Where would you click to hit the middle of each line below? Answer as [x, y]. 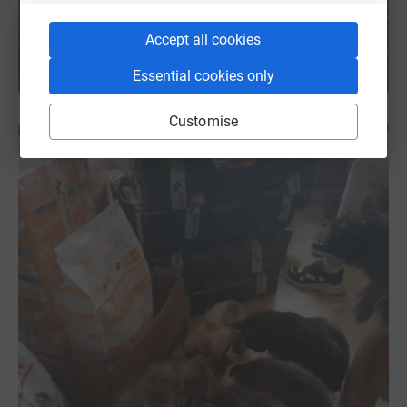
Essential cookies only [203, 75]
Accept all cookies [203, 39]
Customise [203, 121]
